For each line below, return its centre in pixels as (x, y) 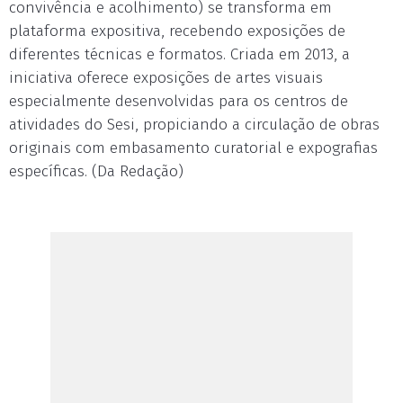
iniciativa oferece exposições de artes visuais (166, 78)
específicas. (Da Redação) (96, 171)
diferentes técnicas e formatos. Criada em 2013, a (179, 54)
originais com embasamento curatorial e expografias (193, 148)
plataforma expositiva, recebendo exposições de (177, 31)
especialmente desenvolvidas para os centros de (179, 101)
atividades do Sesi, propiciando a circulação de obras (194, 125)
